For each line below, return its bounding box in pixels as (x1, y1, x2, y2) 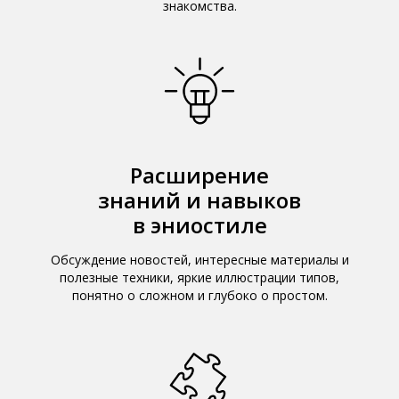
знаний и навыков (98, 185, 301, 215)
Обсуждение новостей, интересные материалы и (50, 251, 349, 268)
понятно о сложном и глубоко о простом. (71, 287, 328, 304)
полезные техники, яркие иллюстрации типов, (60, 269, 339, 286)
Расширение (130, 160, 269, 190)
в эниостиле (132, 210, 267, 240)
